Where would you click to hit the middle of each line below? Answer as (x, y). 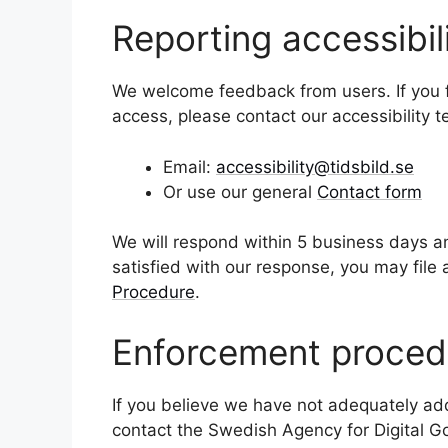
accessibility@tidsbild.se (315, 166)
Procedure (153, 292)
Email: (189, 166)
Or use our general (240, 191)
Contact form (369, 191)
